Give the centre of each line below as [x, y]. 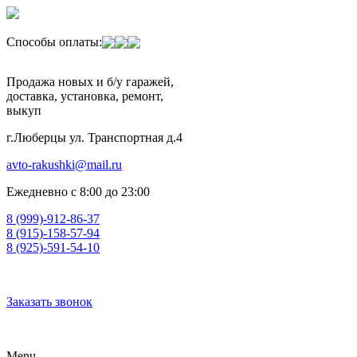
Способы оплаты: [54, 42]
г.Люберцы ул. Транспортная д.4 [94, 137]
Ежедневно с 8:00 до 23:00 [78, 192]
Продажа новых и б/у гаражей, [90, 82]
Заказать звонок [49, 302]
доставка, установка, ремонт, [85, 96]
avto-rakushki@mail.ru [64, 165]
